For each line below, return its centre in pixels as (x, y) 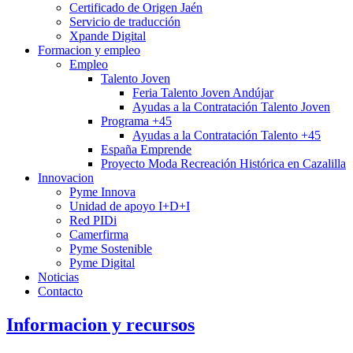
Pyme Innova (102, 192)
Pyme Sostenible (111, 249)
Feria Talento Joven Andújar (203, 93)
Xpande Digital (108, 36)
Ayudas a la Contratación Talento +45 (227, 135)
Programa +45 (136, 121)
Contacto (60, 291)
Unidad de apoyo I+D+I (130, 206)
